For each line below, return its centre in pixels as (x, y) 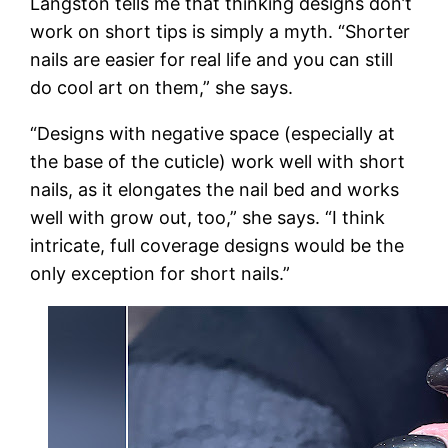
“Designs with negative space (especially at (213, 133)
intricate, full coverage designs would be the (217, 245)
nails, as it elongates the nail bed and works (215, 189)
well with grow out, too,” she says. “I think (208, 217)
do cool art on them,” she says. (162, 87)
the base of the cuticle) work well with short (218, 161)
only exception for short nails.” (160, 273)
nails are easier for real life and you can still (212, 59)
